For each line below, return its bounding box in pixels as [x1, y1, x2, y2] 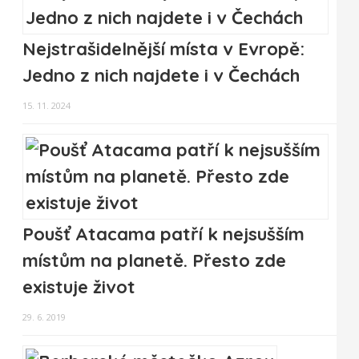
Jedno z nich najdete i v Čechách [22, 64, 300, 87]
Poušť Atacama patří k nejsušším [22, 223, 305, 246]
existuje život [22, 276, 135, 299]
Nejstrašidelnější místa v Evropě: [22, 38, 305, 61]
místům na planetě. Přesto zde [22, 249, 286, 272]
